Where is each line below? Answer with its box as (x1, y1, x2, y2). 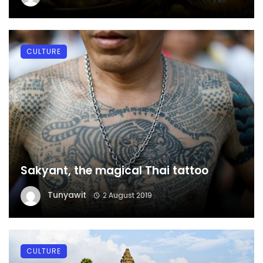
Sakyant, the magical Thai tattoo (21, 162, 208, 178)
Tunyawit (48, 189, 86, 201)
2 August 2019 (102, 190, 152, 200)
